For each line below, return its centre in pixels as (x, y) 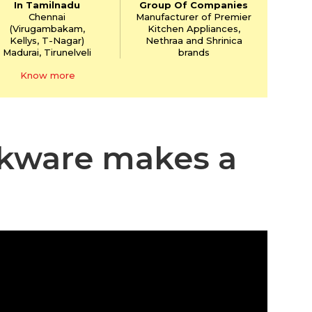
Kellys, (25, 40)
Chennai (47, 16)
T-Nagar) (62, 40)
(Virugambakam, (47, 28)
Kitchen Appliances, (194, 28)
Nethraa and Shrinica (194, 40)
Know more (48, 76)
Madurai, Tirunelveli (47, 52)
